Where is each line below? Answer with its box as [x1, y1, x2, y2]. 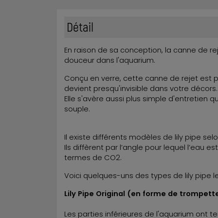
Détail [67, 18, 93, 34]
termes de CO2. [64, 152, 122, 163]
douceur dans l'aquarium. [64, 55, 155, 65]
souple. [64, 104, 90, 114]
